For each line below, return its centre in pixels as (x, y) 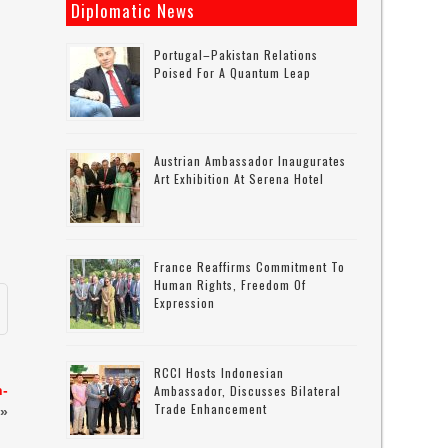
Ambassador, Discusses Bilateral (248, 390)
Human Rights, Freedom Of (230, 284)
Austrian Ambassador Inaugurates (250, 160)
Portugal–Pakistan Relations (236, 54)
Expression (185, 302)
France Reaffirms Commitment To (250, 266)
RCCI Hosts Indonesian (219, 372)
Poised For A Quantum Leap (233, 72)
